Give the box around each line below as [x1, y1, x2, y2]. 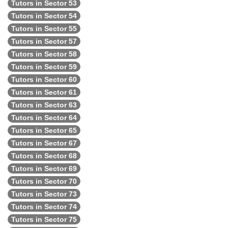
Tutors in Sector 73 [11, 190, 77, 198]
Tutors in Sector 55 [11, 24, 77, 33]
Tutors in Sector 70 [11, 177, 77, 185]
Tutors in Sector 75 [11, 215, 77, 223]
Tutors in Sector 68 [11, 152, 77, 160]
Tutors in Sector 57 [11, 37, 77, 45]
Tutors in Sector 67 [11, 139, 77, 147]
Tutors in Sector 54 [11, 12, 77, 20]
